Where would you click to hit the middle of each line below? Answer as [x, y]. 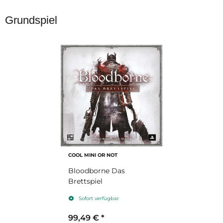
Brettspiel [85, 181]
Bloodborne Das [97, 171]
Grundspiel [31, 20]
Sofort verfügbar [99, 198]
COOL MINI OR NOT [93, 155]
